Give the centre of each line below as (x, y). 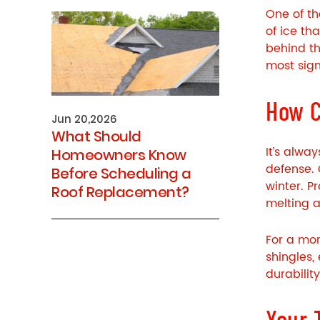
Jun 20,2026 (84, 119)
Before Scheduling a (121, 174)
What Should (96, 136)
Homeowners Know (119, 155)
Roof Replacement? (120, 192)
